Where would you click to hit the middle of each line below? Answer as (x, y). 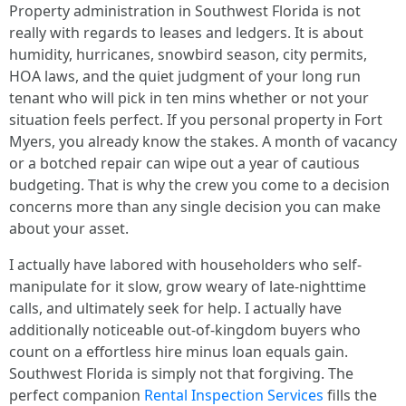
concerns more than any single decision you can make (195, 207)
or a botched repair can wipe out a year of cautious (184, 163)
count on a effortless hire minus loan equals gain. (179, 352)
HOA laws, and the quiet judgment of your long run (185, 76)
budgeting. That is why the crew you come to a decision (199, 185)
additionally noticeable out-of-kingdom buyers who (185, 330)
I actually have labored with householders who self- (185, 265)
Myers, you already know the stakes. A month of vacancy (203, 141)
